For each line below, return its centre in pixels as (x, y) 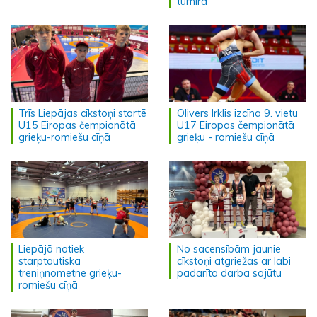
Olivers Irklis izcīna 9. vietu (237, 113)
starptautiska (50, 261)
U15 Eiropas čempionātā (77, 125)
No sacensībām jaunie (229, 249)
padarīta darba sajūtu (229, 273)
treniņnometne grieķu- (70, 273)
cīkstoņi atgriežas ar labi (234, 261)
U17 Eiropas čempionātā (236, 125)
